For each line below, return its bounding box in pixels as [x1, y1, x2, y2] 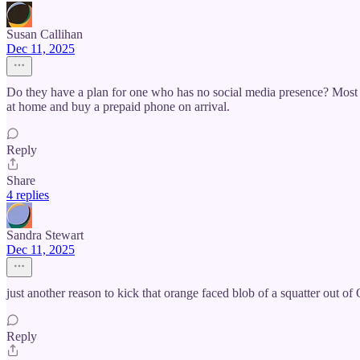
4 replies [6, 188, 49, 202]
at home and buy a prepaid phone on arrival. [6, 100, 230, 114]
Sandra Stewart [6, 228, 84, 243]
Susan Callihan [6, 27, 83, 42]
